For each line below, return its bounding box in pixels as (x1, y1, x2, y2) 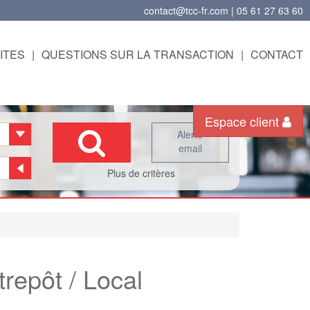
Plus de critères (107, 166, 175, 180)
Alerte (177, 127, 203, 141)
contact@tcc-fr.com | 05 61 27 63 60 (144, 3, 303, 17)
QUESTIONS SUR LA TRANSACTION (42, 46, 234, 62)
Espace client (205, 112, 282, 130)
